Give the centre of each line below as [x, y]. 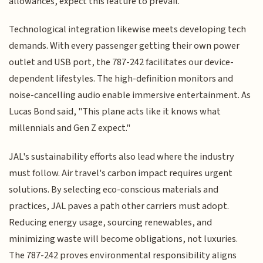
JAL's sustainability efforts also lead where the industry [122, 156]
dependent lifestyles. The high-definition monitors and [121, 79]
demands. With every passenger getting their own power [124, 46]
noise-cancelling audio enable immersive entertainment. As [130, 95]
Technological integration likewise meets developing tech [128, 30]
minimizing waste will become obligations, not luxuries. [124, 239]
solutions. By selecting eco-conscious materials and [114, 189]
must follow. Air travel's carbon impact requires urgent [121, 173]
